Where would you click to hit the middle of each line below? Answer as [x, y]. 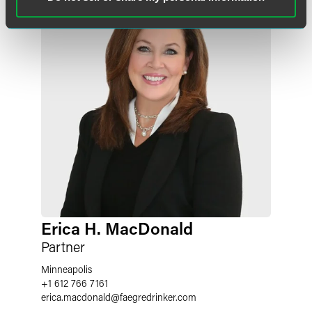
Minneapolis [67, 269]
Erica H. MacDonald [117, 228]
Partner [63, 247]
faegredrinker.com [158, 297]
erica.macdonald [76, 297]
